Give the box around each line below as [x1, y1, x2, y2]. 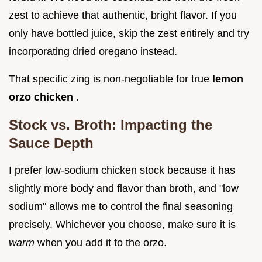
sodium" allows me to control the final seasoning [9, 201, 233, 213]
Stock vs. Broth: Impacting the [9, 117, 212, 133]
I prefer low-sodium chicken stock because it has [9, 164, 235, 177]
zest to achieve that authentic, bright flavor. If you [9, 9, 237, 22]
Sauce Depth [9, 135, 94, 151]
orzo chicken [9, 91, 76, 104]
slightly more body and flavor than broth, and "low [9, 182, 239, 195]
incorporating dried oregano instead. [9, 46, 177, 58]
